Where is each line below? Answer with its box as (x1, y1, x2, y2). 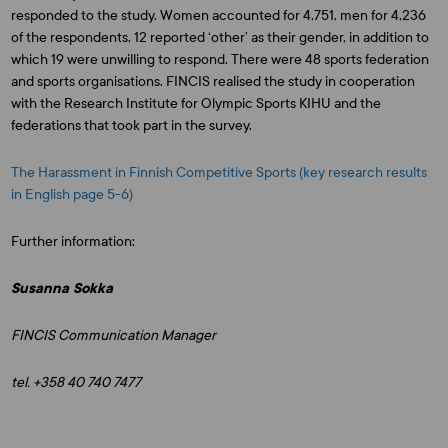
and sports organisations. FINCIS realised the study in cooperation (11, 73, 416, 90)
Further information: (11, 233, 136, 250)
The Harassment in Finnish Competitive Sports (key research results (11, 164, 428, 181)
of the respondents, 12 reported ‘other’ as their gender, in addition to (11, 29, 430, 46)
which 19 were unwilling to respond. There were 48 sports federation (11, 51, 430, 68)
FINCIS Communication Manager (11, 327, 217, 344)
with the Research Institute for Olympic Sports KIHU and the (11, 95, 382, 112)
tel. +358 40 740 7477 (11, 374, 142, 391)
